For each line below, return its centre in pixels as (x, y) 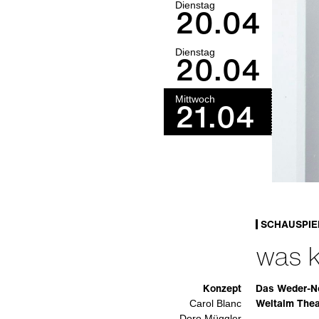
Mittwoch (195, 99)
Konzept (222, 288)
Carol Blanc (215, 303)
